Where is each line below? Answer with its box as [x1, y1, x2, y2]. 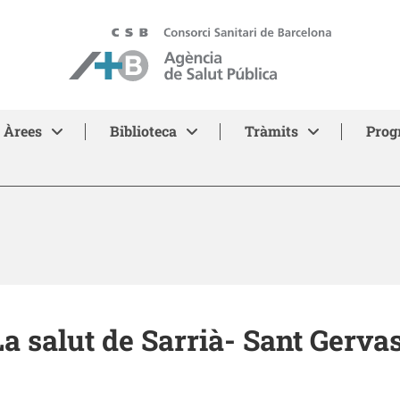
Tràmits [244, 121, 298, 140]
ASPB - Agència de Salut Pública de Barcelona [68, 28, 357, 45]
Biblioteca [109, 121, 177, 140]
